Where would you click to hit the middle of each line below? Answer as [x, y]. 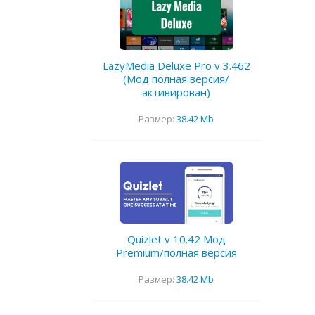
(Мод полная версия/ [176, 79]
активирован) [176, 92]
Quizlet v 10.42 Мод [176, 239]
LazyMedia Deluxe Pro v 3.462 [176, 66]
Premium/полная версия [176, 252]
